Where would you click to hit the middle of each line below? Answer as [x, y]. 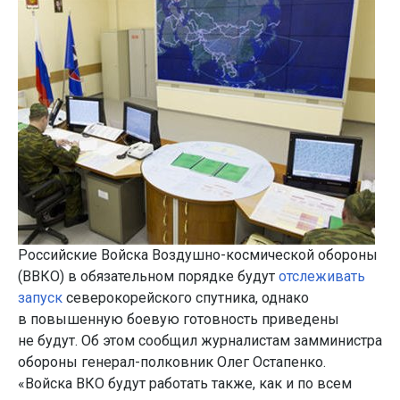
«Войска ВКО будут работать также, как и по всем [185, 383]
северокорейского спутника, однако [186, 298]
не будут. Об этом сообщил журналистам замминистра [200, 341]
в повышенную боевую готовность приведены [179, 319]
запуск [40, 298]
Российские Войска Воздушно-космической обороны [198, 255]
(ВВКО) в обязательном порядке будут [148, 276]
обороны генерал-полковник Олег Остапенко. [172, 362]
